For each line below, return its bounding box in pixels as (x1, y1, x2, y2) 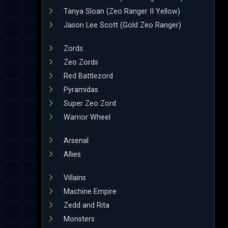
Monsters (62, 215, 95, 223)
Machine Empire (62, 187, 117, 196)
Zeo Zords (62, 58, 98, 67)
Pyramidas (62, 85, 98, 94)
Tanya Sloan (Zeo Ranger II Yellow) (62, 7, 180, 16)
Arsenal (62, 136, 89, 145)
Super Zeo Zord (62, 99, 116, 108)
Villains (62, 174, 86, 182)
